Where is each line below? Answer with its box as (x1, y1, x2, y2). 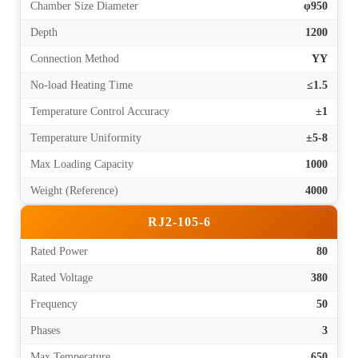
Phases (30, 324, 60, 337)
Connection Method (30, 53, 119, 66)
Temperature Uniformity (30, 132, 141, 145)
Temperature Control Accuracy (30, 105, 169, 118)
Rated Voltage (30, 272, 93, 284)
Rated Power (30, 245, 88, 258)
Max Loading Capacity (30, 158, 133, 171)
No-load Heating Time (30, 79, 133, 92)
